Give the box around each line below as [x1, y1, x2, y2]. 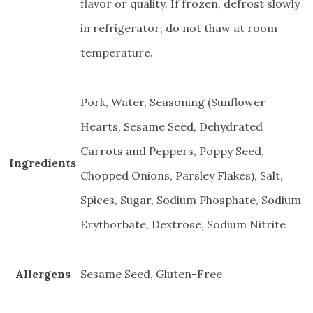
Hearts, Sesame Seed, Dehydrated [80, 119, 263, 134]
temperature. [80, 45, 153, 60]
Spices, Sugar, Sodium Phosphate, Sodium [80, 193, 301, 208]
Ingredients [9, 156, 76, 170]
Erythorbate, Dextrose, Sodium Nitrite [80, 217, 286, 232]
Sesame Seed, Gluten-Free [80, 267, 222, 282]
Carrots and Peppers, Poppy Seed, [80, 144, 264, 159]
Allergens [15, 267, 71, 282]
